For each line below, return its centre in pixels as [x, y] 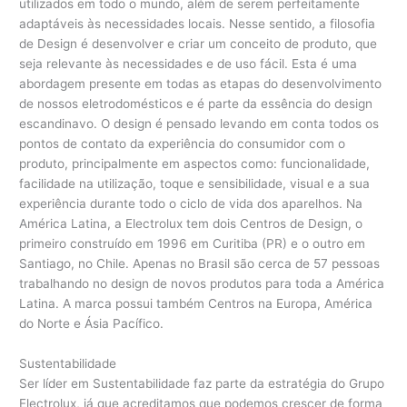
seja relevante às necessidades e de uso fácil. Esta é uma [189, 64]
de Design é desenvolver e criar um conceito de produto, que [199, 44]
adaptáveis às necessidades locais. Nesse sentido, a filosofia [198, 24]
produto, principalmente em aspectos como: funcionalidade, [195, 164]
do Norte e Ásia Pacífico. [92, 324]
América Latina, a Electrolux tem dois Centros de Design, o [191, 224]
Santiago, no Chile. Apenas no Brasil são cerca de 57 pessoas [200, 264]
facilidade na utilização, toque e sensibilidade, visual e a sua [195, 184]
